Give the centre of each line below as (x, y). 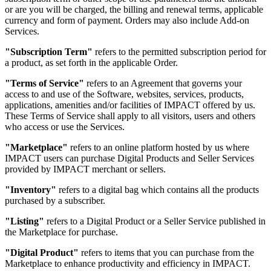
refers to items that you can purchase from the (166, 252)
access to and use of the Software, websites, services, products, (124, 94)
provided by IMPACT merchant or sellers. (85, 169)
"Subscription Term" (49, 51)
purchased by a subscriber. (55, 200)
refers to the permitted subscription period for (179, 51)
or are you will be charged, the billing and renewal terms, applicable (134, 9)
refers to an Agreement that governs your (163, 83)
